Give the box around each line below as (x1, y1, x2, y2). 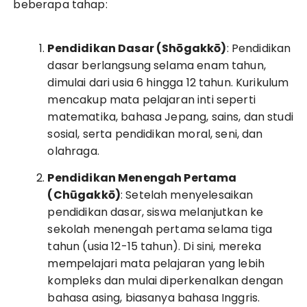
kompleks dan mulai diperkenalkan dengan (47, 273, 284, 288)
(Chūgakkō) (47, 187, 121, 203)
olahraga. (47, 143, 99, 159)
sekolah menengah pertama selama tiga (47, 221, 272, 237)
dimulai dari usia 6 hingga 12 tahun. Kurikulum (47, 75, 289, 90)
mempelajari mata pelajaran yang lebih (47, 256, 265, 271)
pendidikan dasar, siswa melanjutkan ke (47, 204, 264, 220)
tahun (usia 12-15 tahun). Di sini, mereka (47, 238, 262, 254)
